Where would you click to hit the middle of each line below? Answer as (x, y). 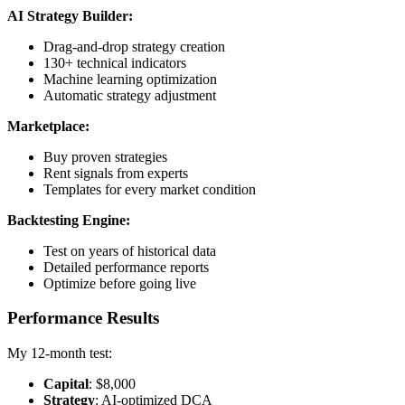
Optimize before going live (120, 283)
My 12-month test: (60, 353)
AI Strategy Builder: (70, 15)
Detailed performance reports (126, 267)
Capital (66, 383)
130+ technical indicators (115, 62)
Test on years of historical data (130, 250)
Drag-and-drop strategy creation (134, 46)
